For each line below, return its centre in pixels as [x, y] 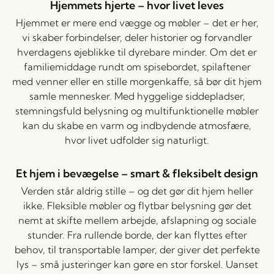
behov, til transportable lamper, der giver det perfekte [137, 250]
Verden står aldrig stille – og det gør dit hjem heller [137, 191]
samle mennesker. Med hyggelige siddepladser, [137, 96]
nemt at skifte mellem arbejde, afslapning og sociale [137, 220]
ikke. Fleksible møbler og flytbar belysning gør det [137, 206]
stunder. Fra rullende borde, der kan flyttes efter [137, 235]
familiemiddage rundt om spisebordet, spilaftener [137, 67]
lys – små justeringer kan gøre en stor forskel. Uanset [137, 264]
